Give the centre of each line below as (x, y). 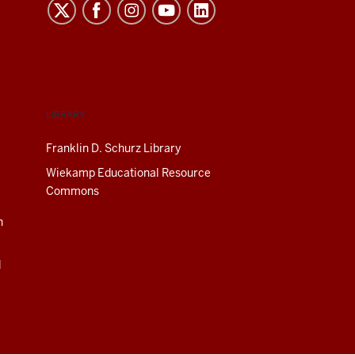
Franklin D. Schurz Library (113, 148)
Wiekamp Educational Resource (128, 172)
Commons (73, 191)
